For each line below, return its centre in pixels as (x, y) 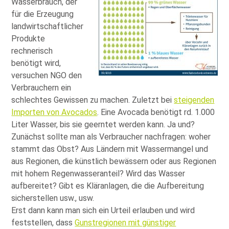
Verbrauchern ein (41, 87)
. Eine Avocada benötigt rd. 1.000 (156, 112)
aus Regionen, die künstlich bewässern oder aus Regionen (114, 161)
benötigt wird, (36, 63)
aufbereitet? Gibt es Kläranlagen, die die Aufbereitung (108, 186)
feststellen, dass (43, 222)
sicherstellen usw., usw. (53, 198)
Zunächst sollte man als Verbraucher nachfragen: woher (111, 136)
